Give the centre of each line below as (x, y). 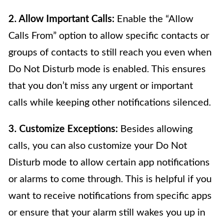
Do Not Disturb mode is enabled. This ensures (107, 69)
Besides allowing (155, 129)
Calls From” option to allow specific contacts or (109, 36)
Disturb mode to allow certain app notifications (109, 162)
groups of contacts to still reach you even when (110, 52)
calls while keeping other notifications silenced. (110, 102)
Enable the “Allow (154, 19)
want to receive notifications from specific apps (110, 196)
